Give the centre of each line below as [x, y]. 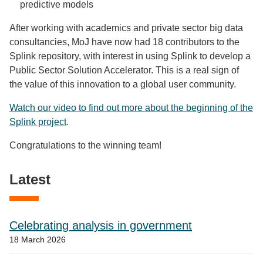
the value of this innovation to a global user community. [123, 84]
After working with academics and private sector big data [126, 28]
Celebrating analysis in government [101, 225]
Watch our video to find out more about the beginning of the [131, 108]
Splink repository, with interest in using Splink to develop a [130, 56]
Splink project [38, 122]
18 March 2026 [38, 240]
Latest [30, 179]
